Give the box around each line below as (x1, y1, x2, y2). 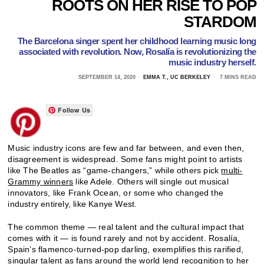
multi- (221, 165, 243, 175)
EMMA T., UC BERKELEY (143, 74, 210, 80)
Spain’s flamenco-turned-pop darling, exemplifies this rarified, (8, 244, 244, 254)
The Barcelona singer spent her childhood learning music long (17, 35, 256, 46)
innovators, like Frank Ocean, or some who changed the (8, 187, 224, 197)
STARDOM (183, 13, 256, 30)
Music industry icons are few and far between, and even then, (8, 143, 245, 153)
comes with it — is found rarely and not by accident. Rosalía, (8, 233, 240, 243)
